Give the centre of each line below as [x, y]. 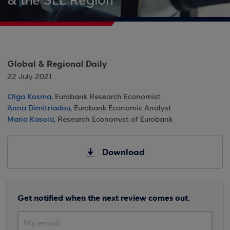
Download [123, 152]
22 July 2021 [29, 77]
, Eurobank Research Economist [106, 97]
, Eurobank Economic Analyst [121, 108]
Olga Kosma [29, 97]
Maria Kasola [31, 120]
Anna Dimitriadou [39, 108]
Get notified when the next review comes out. [104, 198]
